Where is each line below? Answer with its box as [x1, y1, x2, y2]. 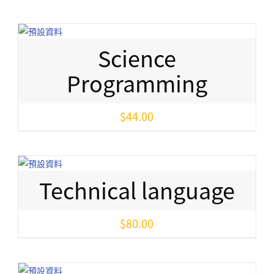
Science [97, 42, 176, 75]
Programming [66, 67, 207, 100]
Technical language [39, 174, 235, 207]
